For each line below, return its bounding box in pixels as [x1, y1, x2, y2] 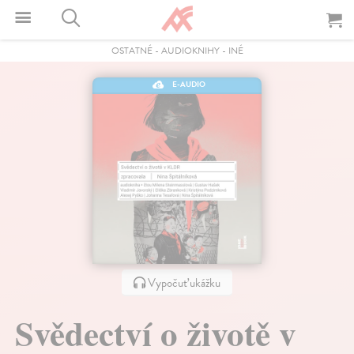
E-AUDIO [171, 78, 205, 90]
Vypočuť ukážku [145, 273, 220, 292]
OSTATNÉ [111, 43, 153, 58]
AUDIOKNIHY [160, 43, 220, 58]
